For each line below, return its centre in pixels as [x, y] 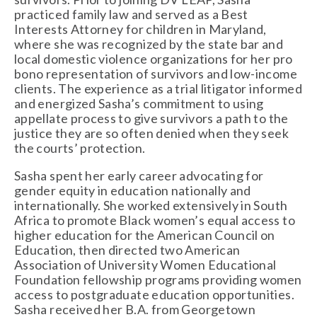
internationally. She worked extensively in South [151, 206]
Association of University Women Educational [145, 265]
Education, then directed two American [127, 250]
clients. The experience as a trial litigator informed [158, 89]
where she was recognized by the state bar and [149, 44]
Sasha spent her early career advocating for [139, 176]
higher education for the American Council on [145, 235]
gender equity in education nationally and [133, 191]
